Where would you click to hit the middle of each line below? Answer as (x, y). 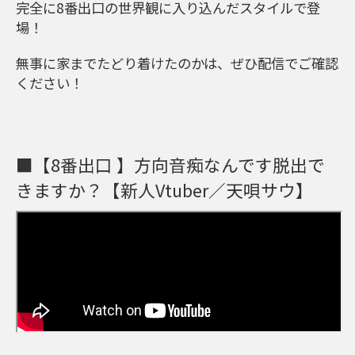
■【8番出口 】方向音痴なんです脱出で (170, 164)
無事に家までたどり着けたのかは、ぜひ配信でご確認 (177, 63)
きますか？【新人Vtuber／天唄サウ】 (164, 189)
